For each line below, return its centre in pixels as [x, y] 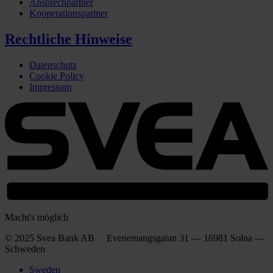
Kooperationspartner [69, 13]
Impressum [50, 87]
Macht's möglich [37, 217]
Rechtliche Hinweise [69, 39]
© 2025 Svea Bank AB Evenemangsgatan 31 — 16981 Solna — [135, 238]
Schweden [25, 249]
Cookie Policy [57, 76]
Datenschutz [53, 65]
